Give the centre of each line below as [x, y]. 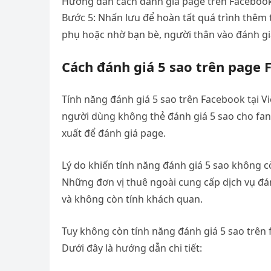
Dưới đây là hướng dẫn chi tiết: [132, 248]
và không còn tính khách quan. [132, 199]
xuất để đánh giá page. [114, 133]
